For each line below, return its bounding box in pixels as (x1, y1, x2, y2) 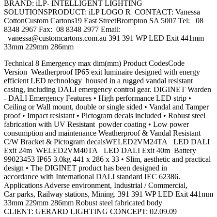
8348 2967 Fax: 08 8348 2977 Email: (4, 25, 121, 34)
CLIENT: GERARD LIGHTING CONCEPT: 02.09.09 (4, 207, 177, 216)
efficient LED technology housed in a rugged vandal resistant (4, 77, 193, 85)
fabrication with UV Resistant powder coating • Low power (4, 120, 189, 129)
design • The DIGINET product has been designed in (4, 164, 167, 172)
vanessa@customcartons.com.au (8, 34, 107, 43)
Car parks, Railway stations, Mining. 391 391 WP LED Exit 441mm (4, 190, 213, 199)
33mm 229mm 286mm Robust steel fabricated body (4, 199, 162, 207)
